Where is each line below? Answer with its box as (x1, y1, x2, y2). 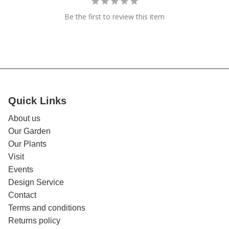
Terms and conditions (8, 203, 85, 213)
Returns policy (8, 216, 60, 225)
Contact (8, 191, 36, 200)
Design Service (8, 178, 64, 187)
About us (8, 114, 40, 123)
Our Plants (8, 140, 47, 149)
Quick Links (8, 95, 66, 107)
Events (8, 165, 33, 174)
